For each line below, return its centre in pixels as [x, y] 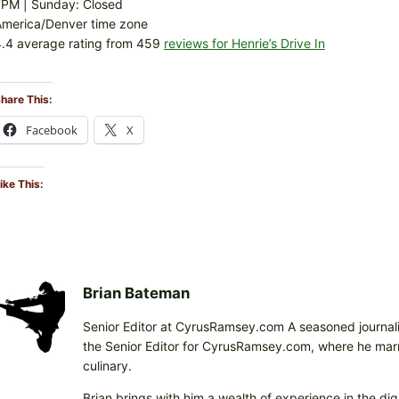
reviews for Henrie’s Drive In [244, 44]
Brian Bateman [136, 293]
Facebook [51, 130]
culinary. [107, 366]
